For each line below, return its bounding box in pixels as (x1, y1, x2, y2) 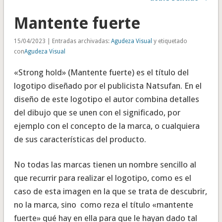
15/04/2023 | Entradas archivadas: (13, 38, 111, 45)
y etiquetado (152, 38, 187, 45)
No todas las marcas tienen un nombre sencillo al (13, 160, 196, 170)
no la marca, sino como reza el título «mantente (13, 200, 193, 210)
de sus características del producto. (13, 134, 146, 145)
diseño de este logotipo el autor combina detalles (13, 94, 199, 105)
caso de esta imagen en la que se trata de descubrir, (13, 186, 207, 197)
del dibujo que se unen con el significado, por (13, 108, 180, 118)
